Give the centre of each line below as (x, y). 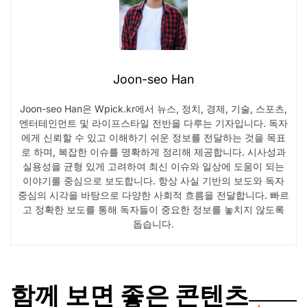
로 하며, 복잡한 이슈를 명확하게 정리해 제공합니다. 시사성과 (153, 151)
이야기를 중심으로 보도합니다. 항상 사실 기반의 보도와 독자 (153, 180)
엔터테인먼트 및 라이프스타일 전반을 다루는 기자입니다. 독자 (153, 123)
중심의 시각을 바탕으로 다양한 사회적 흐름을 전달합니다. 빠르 (153, 195)
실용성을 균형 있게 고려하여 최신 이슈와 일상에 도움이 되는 (153, 166)
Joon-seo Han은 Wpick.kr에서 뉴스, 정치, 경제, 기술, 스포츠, (153, 108)
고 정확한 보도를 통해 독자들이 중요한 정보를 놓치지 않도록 (153, 209)
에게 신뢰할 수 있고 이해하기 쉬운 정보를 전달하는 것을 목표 (153, 137)
